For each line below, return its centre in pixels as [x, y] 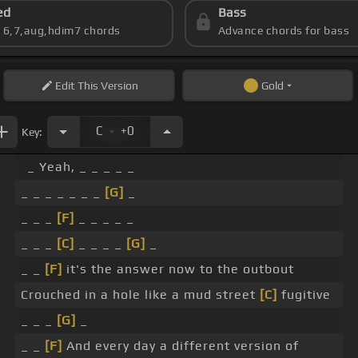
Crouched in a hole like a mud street [140, 295]
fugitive [304, 295]
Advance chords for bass [284, 31]
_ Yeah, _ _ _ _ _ [81, 167]
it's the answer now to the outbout [178, 269]
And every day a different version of [181, 346]
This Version [106, 86]
